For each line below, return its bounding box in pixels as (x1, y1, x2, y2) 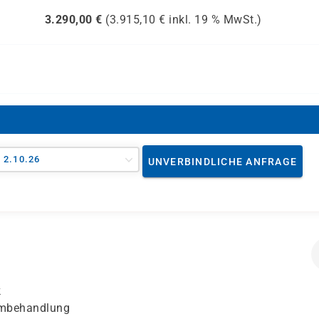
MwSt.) (220, 13, 262, 26)
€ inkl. (155, 13, 194, 26)
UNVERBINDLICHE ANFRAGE (147, 155, 298, 167)
